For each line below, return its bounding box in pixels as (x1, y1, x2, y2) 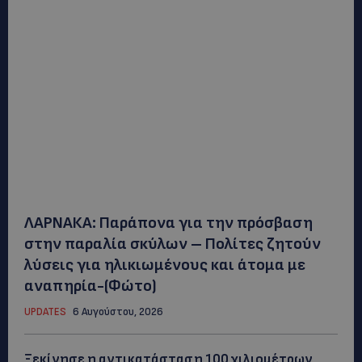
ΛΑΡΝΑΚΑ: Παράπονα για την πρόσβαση (24, 213, 313, 233)
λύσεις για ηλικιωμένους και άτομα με (24, 255, 305, 275)
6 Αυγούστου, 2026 (73, 305, 163, 318)
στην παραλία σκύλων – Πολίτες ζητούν (24, 234, 321, 254)
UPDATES (24, 305, 66, 318)
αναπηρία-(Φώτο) (24, 276, 157, 296)
